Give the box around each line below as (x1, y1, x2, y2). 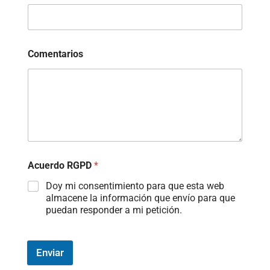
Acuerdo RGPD (27, 159, 94, 171)
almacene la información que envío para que (45, 192, 235, 204)
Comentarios (27, 48, 83, 60)
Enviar (36, 246, 64, 259)
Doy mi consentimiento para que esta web (45, 180, 224, 192)
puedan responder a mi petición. (45, 204, 182, 216)
